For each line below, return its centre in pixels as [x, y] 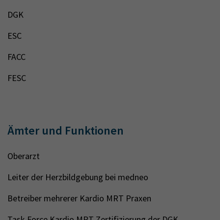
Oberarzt [24, 156]
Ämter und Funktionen [66, 130]
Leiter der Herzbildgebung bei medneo [78, 177]
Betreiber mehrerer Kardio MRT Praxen [79, 198]
